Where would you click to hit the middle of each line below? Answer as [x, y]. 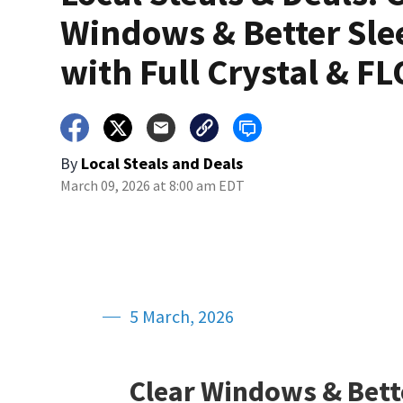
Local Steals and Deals [162, 164]
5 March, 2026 [182, 317]
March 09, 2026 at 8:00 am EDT [153, 186]
